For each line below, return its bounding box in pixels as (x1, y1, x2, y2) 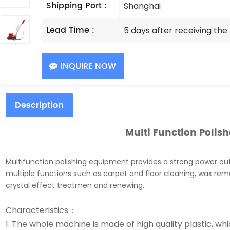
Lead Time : (46, 23, 95, 37)
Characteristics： (5, 204, 76, 217)
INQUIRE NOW (61, 59, 117, 73)
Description (14, 99, 64, 112)
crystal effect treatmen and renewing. (5, 180, 144, 191)
